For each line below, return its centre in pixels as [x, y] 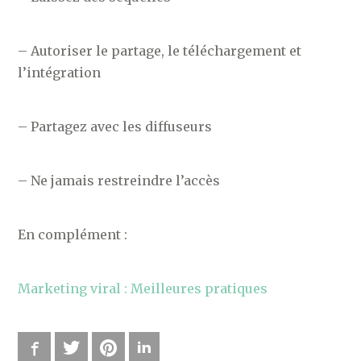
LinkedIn [175, 348]
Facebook [68, 348]
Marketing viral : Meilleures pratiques [143, 288]
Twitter [99, 348]
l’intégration [60, 72]
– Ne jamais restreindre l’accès [119, 180]
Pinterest [141, 348]
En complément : [73, 234]
